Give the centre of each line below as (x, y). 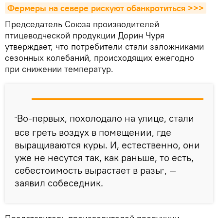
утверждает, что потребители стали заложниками (104, 46)
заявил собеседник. (59, 183)
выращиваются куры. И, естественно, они (107, 145)
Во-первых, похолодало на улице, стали (106, 118)
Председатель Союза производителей (82, 24)
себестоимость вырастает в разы (88, 170)
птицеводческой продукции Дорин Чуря (85, 35)
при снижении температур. (59, 69)
